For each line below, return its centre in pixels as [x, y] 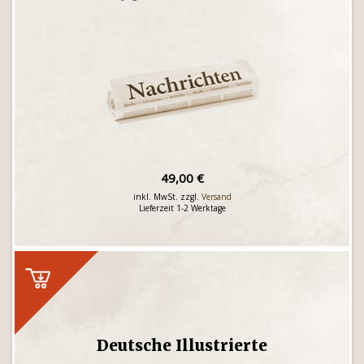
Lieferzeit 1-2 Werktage [182, 208]
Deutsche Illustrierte [182, 345]
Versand [216, 197]
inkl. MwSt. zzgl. [167, 197]
